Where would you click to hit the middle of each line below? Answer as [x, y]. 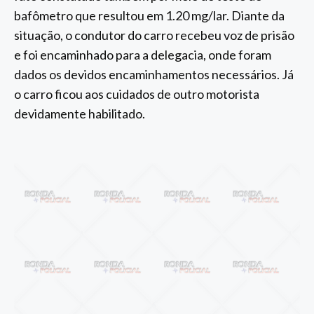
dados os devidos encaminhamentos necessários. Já [154, 74]
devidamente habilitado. [80, 113]
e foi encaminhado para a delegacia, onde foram [143, 54]
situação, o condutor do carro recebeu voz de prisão [154, 35]
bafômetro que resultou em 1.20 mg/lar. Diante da [149, 15]
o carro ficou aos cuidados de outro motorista [137, 94]
